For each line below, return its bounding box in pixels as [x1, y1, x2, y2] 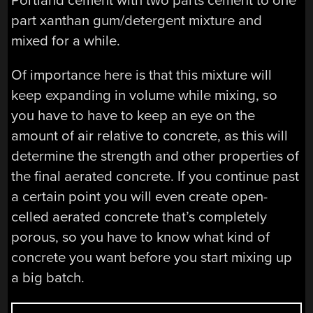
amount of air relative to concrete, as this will [11, 127, 289, 145]
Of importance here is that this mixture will [11, 66, 272, 85]
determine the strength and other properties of [11, 147, 300, 166]
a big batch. [11, 269, 85, 287]
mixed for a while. [11, 31, 121, 50]
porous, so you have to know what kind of [11, 228, 270, 247]
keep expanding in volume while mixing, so [11, 87, 278, 105]
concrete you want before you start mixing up [11, 249, 293, 267]
